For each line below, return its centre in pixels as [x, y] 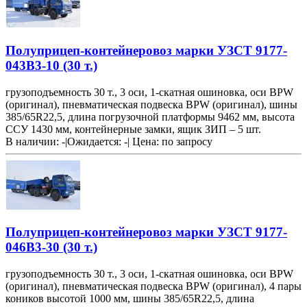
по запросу [187, 141]
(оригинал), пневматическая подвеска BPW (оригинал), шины [151, 104]
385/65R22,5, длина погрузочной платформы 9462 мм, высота [150, 116]
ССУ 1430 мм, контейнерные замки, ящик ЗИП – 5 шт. [133, 129]
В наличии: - [35, 141]
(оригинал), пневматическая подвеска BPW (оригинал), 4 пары [153, 286]
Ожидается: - [97, 141]
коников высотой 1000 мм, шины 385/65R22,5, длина [130, 299]
